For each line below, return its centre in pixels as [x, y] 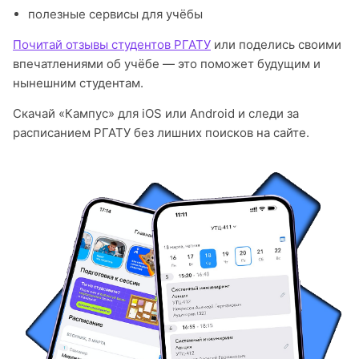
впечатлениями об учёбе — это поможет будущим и [167, 64]
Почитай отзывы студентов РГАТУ [112, 44]
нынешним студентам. [78, 83]
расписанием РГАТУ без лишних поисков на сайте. [161, 133]
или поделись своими [276, 44]
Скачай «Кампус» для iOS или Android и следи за [156, 113]
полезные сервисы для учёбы [115, 14]
